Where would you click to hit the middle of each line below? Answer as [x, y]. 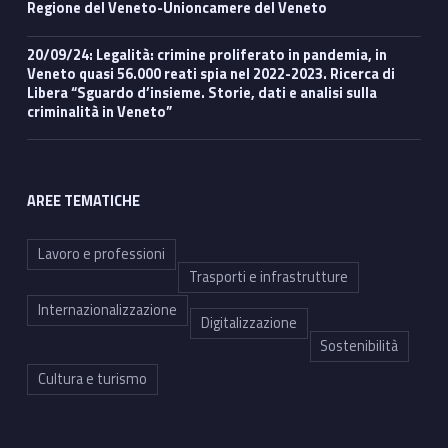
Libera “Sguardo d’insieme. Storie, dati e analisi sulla [201, 92]
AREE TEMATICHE [83, 201]
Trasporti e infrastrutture [268, 277]
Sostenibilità [359, 346]
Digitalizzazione [248, 323]
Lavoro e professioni [101, 254]
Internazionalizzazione [107, 310]
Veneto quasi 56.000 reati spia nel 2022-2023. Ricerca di [210, 73]
